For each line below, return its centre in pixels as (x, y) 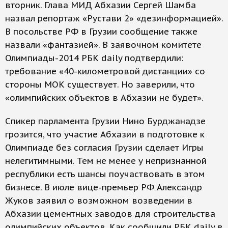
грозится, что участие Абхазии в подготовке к (105, 134)
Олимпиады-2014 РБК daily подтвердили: (94, 58)
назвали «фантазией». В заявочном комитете (103, 45)
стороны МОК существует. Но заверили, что (100, 84)
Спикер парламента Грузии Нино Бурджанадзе (105, 121)
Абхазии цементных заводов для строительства (110, 214)
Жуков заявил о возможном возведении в (99, 201)
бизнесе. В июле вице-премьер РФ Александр (104, 187)
